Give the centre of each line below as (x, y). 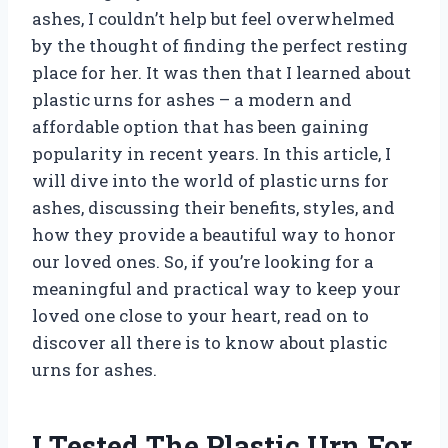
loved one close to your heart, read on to (200, 315)
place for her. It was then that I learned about (221, 72)
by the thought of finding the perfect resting (220, 45)
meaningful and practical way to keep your (216, 288)
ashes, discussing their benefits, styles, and (213, 207)
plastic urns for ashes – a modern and (192, 99)
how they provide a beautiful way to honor (214, 234)
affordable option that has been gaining (200, 126)
